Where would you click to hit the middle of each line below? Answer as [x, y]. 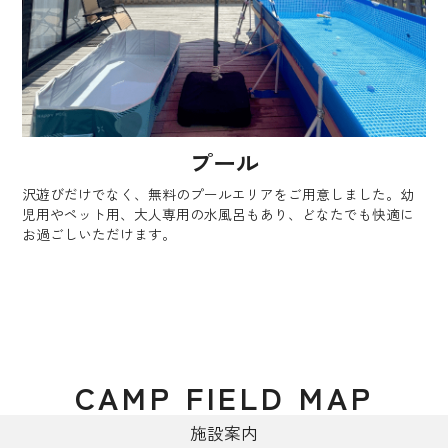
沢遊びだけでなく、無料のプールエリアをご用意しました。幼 [218, 193]
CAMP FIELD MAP [224, 396]
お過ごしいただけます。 [99, 233]
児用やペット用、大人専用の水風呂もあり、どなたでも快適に [218, 213]
